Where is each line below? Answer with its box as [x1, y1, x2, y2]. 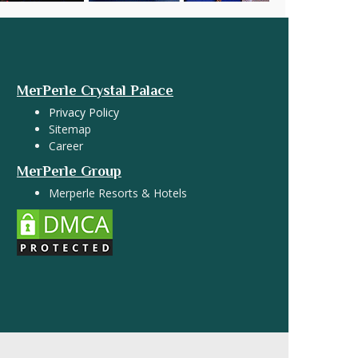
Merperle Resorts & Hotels [48, 185, 187, 201]
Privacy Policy [48, 104, 119, 120]
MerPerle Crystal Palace [16, 82, 173, 98]
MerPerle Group [16, 162, 121, 179]
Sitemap [48, 121, 91, 137]
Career [48, 137, 83, 153]
